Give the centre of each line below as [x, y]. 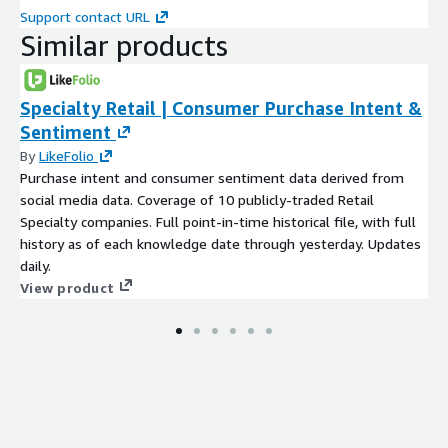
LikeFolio [66, 155]
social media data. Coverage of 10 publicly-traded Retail [197, 199]
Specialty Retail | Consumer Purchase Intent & [221, 107]
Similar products [124, 45]
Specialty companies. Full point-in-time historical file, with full [218, 221]
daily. [35, 265]
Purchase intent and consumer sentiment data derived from [212, 177]
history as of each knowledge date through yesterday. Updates [194, 243]
